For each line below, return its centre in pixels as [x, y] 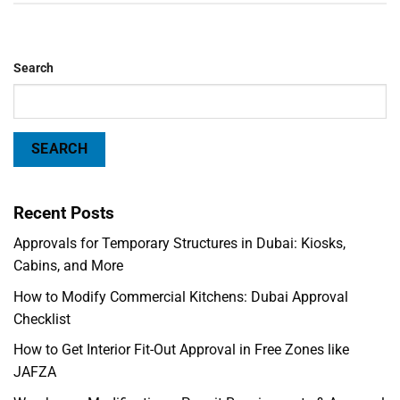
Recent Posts [64, 212]
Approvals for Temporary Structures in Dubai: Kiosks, [179, 244]
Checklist [42, 319]
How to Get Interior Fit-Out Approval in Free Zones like [181, 350]
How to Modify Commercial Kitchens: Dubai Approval [181, 296]
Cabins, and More [68, 266]
